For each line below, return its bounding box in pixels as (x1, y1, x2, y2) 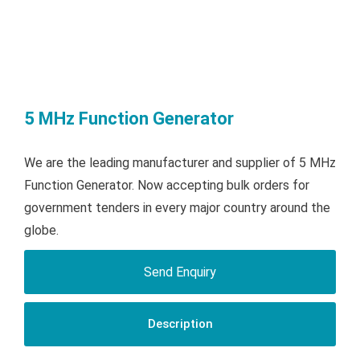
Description (147, 317, 213, 332)
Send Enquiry (144, 264, 216, 280)
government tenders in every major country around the (24, 200, 330, 216)
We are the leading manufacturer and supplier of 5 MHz (24, 155, 336, 171)
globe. (24, 223, 59, 239)
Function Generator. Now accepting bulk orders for (24, 178, 309, 194)
